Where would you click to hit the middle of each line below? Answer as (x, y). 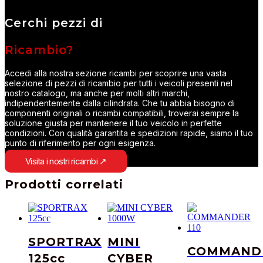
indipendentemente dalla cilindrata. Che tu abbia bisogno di (120, 103)
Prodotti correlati (64, 185)
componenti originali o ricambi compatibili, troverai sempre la (122, 113)
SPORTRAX (65, 242)
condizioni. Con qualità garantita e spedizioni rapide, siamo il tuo (129, 133)
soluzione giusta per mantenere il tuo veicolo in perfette (113, 123)
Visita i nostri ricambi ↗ (66, 161)
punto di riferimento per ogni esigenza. (80, 143)
